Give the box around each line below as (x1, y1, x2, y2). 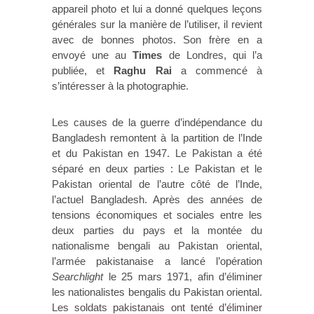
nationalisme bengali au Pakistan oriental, (52, 240, 262, 252)
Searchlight (52, 271, 103, 283)
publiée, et (52, 64, 114, 77)
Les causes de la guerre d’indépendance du (52, 116, 262, 129)
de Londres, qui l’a (162, 49, 263, 62)
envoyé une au (52, 49, 133, 62)
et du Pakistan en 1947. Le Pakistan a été (52, 147, 262, 160)
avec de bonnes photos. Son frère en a (52, 34, 262, 46)
